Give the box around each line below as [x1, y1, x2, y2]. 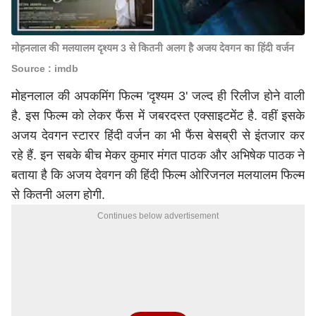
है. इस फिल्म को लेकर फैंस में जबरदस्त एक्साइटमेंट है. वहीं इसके [11, 109, 305, 123]
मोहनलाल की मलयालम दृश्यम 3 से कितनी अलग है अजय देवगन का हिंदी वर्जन [11, 42, 294, 54]
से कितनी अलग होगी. [11, 188, 105, 202]
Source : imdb [11, 63, 78, 74]
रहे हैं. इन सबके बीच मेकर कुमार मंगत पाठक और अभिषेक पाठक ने [11, 148, 305, 162]
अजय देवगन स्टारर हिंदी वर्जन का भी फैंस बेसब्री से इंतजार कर [11, 128, 305, 142]
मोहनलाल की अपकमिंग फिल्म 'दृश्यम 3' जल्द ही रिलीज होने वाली [11, 89, 305, 103]
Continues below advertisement [97, 211, 219, 221]
